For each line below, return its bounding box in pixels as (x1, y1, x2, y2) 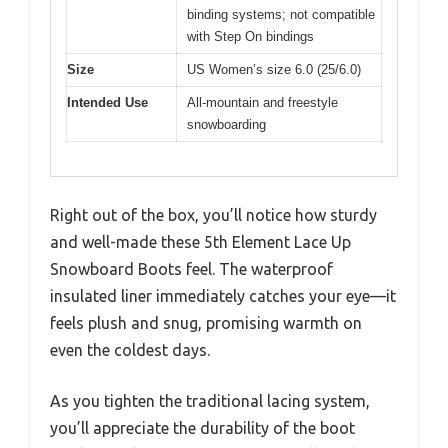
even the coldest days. (50, 341, 210, 360)
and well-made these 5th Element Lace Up (50, 233, 351, 252)
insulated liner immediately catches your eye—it (50, 287, 396, 306)
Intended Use (67, 94, 148, 110)
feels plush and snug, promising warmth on (50, 314, 362, 333)
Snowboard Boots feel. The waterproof (50, 260, 333, 279)
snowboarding (187, 116, 266, 132)
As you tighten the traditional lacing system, (50, 392, 370, 411)
